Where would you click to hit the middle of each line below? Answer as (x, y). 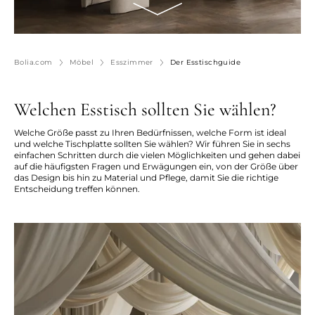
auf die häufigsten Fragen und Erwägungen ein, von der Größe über (156, 166)
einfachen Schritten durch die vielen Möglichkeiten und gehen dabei (157, 155)
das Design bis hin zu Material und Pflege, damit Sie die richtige (146, 178)
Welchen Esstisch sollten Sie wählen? (145, 109)
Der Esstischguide (205, 62)
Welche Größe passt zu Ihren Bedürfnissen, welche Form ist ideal (150, 133)
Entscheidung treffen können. (77, 189)
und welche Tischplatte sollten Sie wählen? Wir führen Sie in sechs (152, 144)
